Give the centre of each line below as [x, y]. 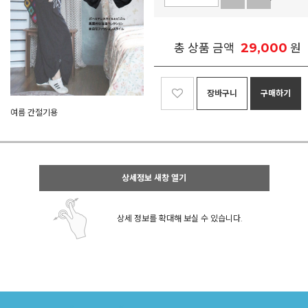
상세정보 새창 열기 [154, 178]
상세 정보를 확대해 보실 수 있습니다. [180, 218]
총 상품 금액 [204, 48]
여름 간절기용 [34, 112]
